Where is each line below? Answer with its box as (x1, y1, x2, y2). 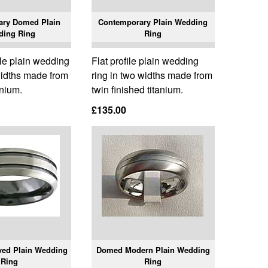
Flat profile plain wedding (91, 54, 199, 68)
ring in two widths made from (91, 68, 212, 83)
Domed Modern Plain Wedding (96, 244, 210, 256)
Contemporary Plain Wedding (98, 16, 208, 28)
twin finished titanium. (91, 83, 183, 97)
